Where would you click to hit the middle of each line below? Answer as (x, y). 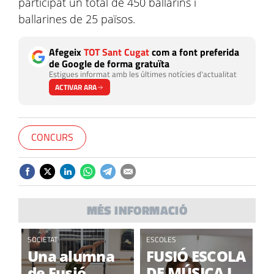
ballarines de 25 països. (78, 19)
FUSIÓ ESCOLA (196, 256)
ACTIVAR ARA (76, 87)
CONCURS (52, 137)
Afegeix (66, 52)
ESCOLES (161, 239)
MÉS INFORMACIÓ (137, 210)
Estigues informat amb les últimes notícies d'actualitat (143, 74)
